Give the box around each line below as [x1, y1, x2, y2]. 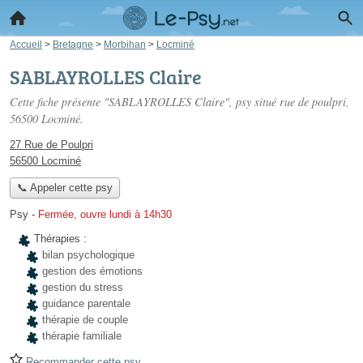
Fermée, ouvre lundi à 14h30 [38, 208, 172, 221]
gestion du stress [42, 281, 123, 294]
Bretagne [53, 39, 93, 49]
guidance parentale [42, 297, 130, 310]
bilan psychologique [42, 249, 135, 262]
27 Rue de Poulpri [10, 139, 93, 151]
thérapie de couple [42, 314, 128, 327]
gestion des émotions [42, 265, 143, 278]
